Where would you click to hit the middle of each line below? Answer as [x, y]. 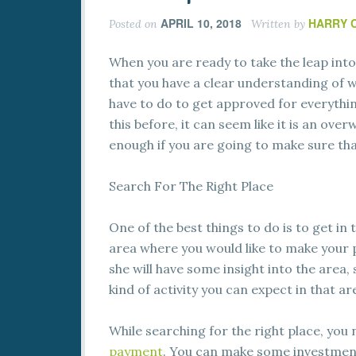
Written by [278, 24]
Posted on [135, 24]
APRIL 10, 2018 [201, 23]
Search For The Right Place [191, 186]
